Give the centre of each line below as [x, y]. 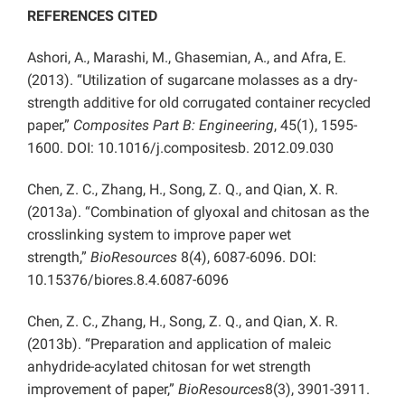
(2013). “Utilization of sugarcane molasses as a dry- [192, 80]
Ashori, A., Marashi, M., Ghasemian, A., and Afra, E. [187, 58]
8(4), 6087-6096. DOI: [247, 258]
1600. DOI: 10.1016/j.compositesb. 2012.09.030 [180, 148]
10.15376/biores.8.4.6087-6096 [128, 280]
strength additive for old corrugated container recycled [199, 103]
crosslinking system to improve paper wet [159, 235]
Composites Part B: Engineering [174, 126]
